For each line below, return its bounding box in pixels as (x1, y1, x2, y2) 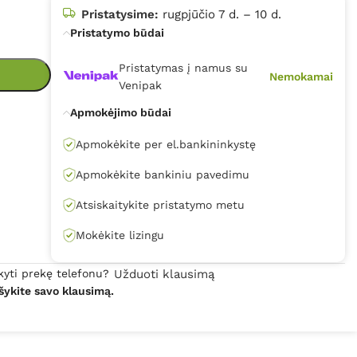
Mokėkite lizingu (75, 228, 164, 241)
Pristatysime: (80, 6, 159, 22)
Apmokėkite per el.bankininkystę (75, 137, 256, 151)
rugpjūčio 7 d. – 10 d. (158, 6, 281, 22)
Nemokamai (269, 69, 333, 83)
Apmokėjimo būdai (69, 105, 171, 119)
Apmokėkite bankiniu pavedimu (75, 167, 249, 181)
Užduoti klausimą (114, 266, 215, 281)
